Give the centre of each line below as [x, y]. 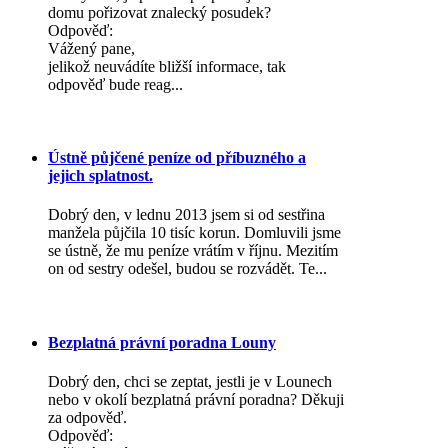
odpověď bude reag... [115, 84]
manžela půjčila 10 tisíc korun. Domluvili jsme [194, 233]
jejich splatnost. [100, 175]
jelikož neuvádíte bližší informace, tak [167, 66]
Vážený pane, [91, 48]
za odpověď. [87, 417]
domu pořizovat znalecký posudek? [159, 12]
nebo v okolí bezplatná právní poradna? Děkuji [196, 399]
